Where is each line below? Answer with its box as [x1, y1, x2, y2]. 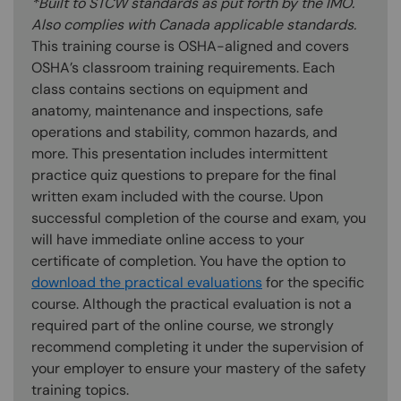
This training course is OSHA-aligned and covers [31, 36, 349, 55]
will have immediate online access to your [31, 229, 304, 249]
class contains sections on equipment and [31, 79, 308, 98]
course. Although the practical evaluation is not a [31, 294, 352, 313]
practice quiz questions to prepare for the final [31, 165, 337, 184]
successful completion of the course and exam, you [31, 208, 366, 227]
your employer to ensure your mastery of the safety [31, 358, 366, 378]
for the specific [262, 272, 364, 292]
